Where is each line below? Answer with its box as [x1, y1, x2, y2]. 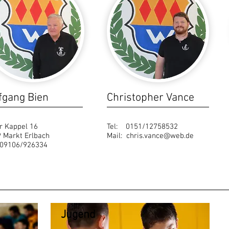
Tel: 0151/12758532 [107, 122, 178, 131]
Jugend [61, 208, 96, 222]
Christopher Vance [107, 91, 194, 105]
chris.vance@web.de [126, 131, 194, 141]
